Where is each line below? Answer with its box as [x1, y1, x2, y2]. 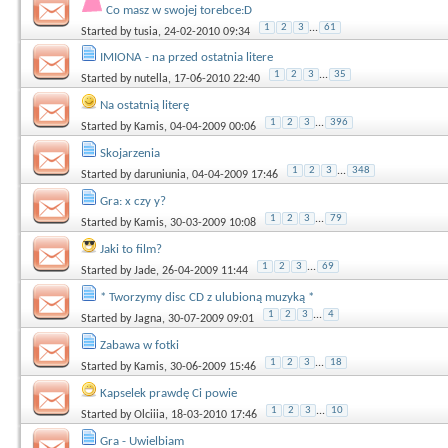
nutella [134, 72, 168, 85]
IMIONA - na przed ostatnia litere [100, 50, 273, 64]
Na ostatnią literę [100, 98, 189, 112]
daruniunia [134, 168, 186, 181]
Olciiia [134, 408, 165, 421]
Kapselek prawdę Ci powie [100, 386, 237, 400]
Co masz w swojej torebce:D [106, 3, 252, 17]
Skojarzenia [100, 146, 160, 160]
